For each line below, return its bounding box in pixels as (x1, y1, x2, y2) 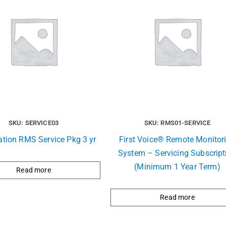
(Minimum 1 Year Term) (134, 161, 220, 172)
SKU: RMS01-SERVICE (144, 119, 211, 127)
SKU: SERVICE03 (8, 119, 59, 127)
